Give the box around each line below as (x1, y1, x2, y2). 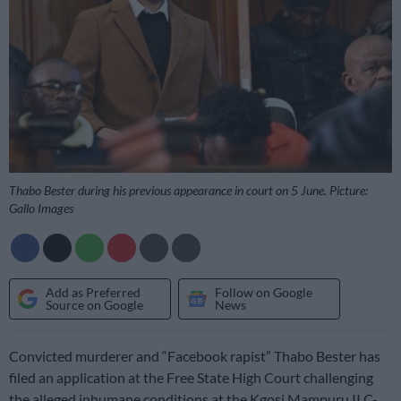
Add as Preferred (46, 284, 141, 300)
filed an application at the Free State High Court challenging (9, 368, 373, 386)
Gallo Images (9, 200, 73, 216)
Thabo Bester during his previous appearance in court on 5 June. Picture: (9, 182, 368, 198)
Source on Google (46, 296, 143, 312)
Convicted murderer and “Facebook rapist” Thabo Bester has (9, 346, 380, 364)
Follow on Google (215, 284, 312, 300)
